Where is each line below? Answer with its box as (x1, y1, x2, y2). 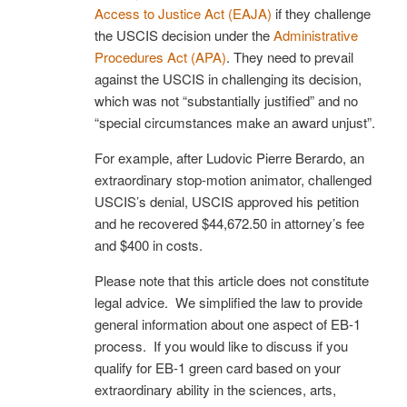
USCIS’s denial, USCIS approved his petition (94, 191, 359, 211)
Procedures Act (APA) (94, 46, 226, 66)
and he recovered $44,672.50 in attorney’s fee (94, 213, 364, 233)
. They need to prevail (226, 46, 353, 66)
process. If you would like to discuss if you (94, 335, 348, 355)
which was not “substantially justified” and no (94, 90, 358, 110)
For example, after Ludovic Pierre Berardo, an (94, 147, 364, 167)
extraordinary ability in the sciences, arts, (94, 379, 336, 399)
